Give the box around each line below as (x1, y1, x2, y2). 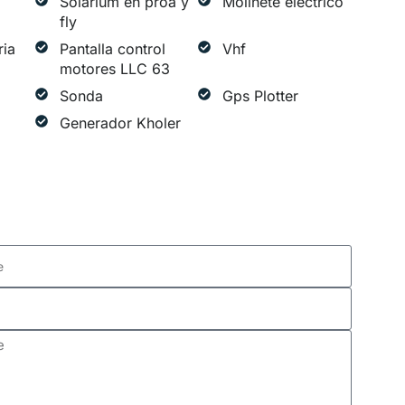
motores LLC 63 (59, 60, 170, 79)
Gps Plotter (221, 87, 298, 106)
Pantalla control (59, 40, 165, 59)
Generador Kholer (59, 114, 181, 133)
